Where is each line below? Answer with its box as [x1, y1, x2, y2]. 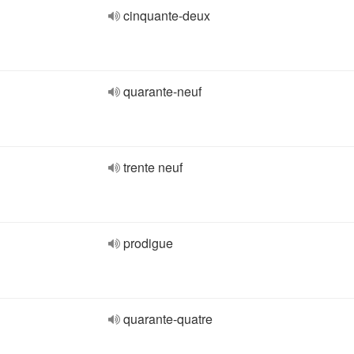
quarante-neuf [123, 82, 201, 100]
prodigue [123, 234, 173, 252]
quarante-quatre [123, 310, 213, 328]
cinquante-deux [123, 6, 210, 24]
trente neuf [123, 158, 183, 176]
